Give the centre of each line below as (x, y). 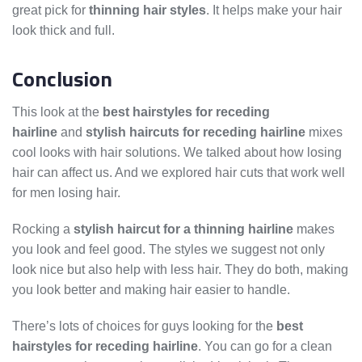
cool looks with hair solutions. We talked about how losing (177, 153)
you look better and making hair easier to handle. (151, 290)
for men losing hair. (66, 193)
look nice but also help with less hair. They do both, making (180, 270)
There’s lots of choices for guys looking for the (144, 326)
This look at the (57, 112)
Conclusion (62, 79)
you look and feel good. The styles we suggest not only (168, 250)
